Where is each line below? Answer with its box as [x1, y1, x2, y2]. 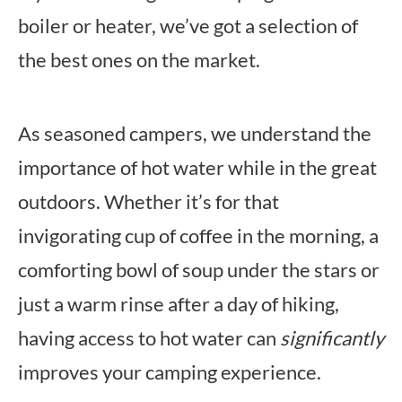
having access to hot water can [18, 326, 280, 350]
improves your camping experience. [18, 360, 321, 384]
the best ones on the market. [18, 48, 260, 72]
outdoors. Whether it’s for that [18, 189, 279, 214]
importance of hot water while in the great [18, 155, 377, 179]
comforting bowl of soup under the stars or [18, 258, 380, 282]
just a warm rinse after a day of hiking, [18, 292, 339, 316]
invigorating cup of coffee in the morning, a [18, 223, 379, 248]
